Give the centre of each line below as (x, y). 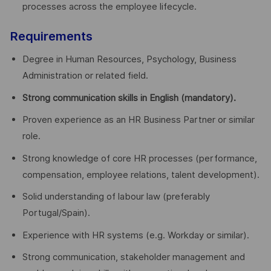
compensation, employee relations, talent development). (141, 175)
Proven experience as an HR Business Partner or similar (138, 120)
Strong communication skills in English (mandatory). (129, 98)
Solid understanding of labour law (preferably (116, 197)
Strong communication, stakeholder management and (133, 257)
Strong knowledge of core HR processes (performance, (139, 158)
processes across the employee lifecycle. (109, 7)
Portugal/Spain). (56, 213)
